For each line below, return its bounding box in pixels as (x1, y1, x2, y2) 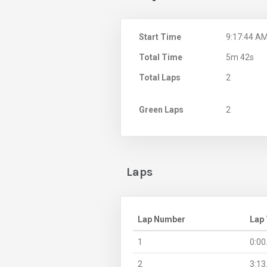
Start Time (139, 32, 181, 42)
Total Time (139, 52, 182, 62)
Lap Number (138, 214, 185, 224)
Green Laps (139, 104, 184, 114)
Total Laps (139, 72, 181, 82)
